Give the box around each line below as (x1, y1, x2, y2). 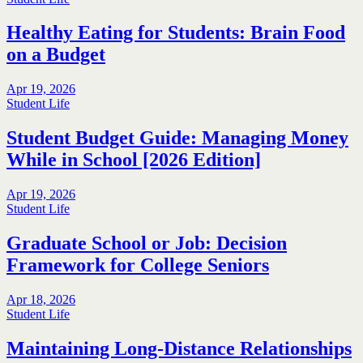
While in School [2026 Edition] (6, 149, 261, 171)
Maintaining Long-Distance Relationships (6, 337, 352, 359)
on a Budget (6, 44, 105, 66)
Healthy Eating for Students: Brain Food (6, 22, 345, 44)
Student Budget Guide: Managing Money (6, 127, 348, 149)
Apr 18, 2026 (6, 293, 75, 306)
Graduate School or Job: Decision (6, 233, 287, 254)
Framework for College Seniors (6, 254, 269, 276)
